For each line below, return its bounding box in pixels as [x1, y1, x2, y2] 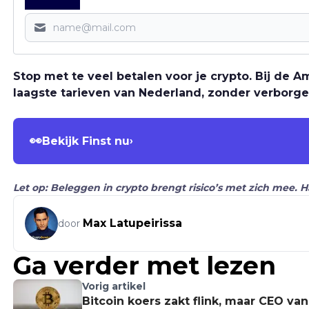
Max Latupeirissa [83, 217, 182, 230]
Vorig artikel [82, 280, 146, 293]
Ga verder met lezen [13, 250, 276, 281]
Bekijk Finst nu [42, 134, 130, 148]
